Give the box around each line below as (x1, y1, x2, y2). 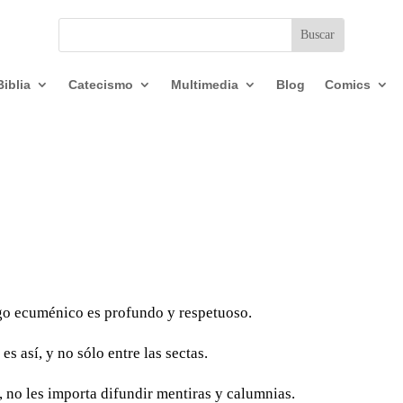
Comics (324, 77, 371, 92)
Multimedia (170, 77, 238, 92)
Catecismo (67, 77, 133, 92)
